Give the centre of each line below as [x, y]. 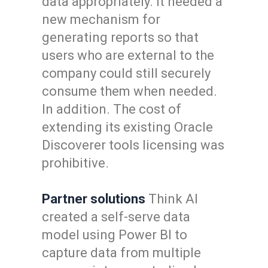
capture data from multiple [121, 253]
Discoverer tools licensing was [133, 145]
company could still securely [126, 73]
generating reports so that [120, 37]
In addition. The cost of [112, 109]
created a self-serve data [116, 217]
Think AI [172, 199]
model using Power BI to [115, 235]
